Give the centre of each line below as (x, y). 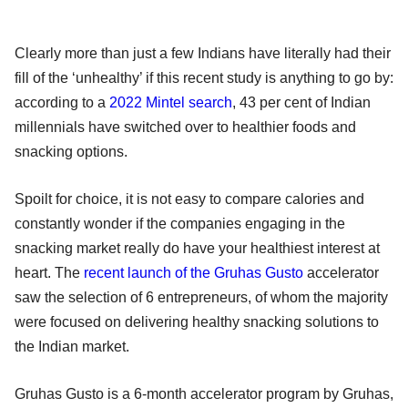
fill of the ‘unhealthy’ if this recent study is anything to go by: (204, 77)
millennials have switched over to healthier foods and (185, 127)
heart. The (49, 272)
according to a (62, 102)
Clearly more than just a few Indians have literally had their (203, 53)
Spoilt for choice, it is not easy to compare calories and (189, 199)
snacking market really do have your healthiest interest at (197, 248)
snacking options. (73, 151)
